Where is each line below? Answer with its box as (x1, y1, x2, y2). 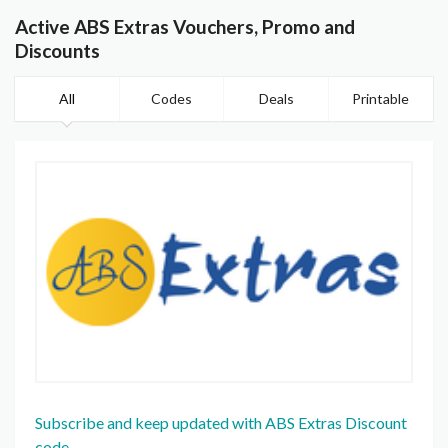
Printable (352, 90, 410, 108)
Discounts (15, 39, 100, 63)
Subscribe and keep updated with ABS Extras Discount (35, 413, 407, 433)
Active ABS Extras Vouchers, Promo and (15, 15, 355, 39)
